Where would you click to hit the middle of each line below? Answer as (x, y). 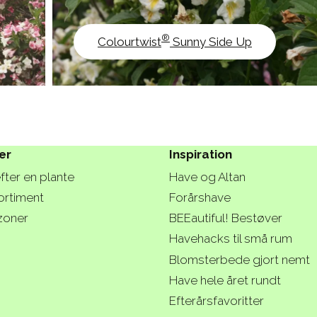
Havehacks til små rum (231, 239)
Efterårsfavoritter (217, 301)
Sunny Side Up (211, 41)
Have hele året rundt (225, 280)
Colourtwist (129, 41)
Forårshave (200, 197)
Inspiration (201, 155)
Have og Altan (207, 177)
